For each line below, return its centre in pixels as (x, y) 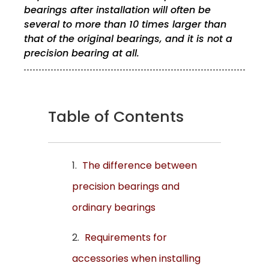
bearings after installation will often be (117, 10)
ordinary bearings (114, 208)
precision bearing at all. (82, 53)
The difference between (140, 166)
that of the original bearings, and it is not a (128, 39)
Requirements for (126, 238)
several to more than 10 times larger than (125, 25)
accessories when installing (136, 259)
